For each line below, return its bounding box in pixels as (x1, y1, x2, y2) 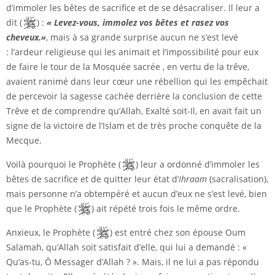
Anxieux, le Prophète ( (6, 227, 95, 239)
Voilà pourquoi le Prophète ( (6, 158, 121, 171)
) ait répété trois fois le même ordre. (91, 203, 240, 215)
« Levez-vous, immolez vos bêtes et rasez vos (47, 17, 229, 29)
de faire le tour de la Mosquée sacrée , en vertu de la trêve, (6, 61, 249, 73)
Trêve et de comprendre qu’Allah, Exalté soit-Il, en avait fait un (6, 105, 261, 117)
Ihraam (179, 173, 209, 185)
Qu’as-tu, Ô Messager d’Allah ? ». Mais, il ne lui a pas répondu (6, 256, 259, 268)
